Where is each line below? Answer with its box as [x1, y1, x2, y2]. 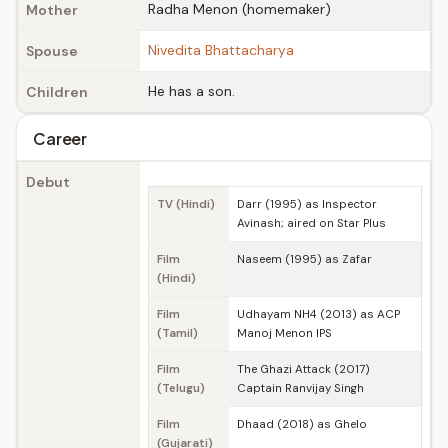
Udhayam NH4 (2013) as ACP [237, 307, 400, 322]
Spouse [26, 42, 78, 60]
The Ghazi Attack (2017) [237, 362, 370, 377]
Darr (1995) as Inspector [237, 197, 377, 212]
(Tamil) [157, 326, 198, 341]
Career [33, 128, 88, 149]
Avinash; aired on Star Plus [237, 216, 386, 231]
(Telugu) [157, 381, 205, 396]
